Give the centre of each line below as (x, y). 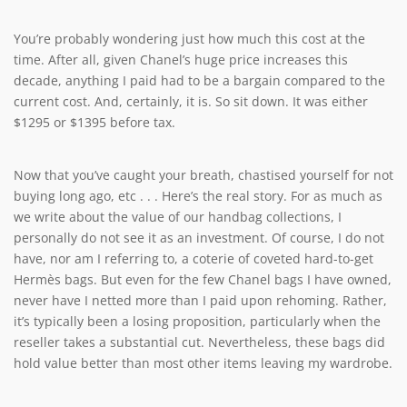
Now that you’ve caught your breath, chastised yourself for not (203, 174)
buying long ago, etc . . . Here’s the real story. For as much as (198, 195)
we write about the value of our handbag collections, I (178, 216)
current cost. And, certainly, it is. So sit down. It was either (191, 101)
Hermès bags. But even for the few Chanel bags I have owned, (203, 279)
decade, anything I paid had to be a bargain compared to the (199, 80)
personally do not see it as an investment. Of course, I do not (199, 237)
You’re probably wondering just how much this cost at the (189, 38)
